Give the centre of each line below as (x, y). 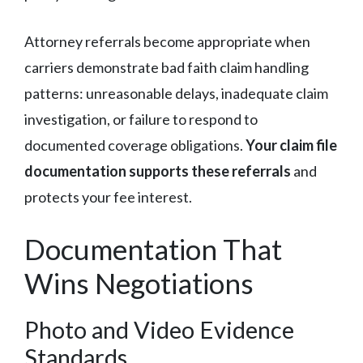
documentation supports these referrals (158, 171)
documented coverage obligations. (135, 145)
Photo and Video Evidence (159, 329)
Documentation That (153, 248)
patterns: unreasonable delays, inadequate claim (176, 93)
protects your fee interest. (108, 196)
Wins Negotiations (139, 282)
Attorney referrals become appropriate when (167, 41)
